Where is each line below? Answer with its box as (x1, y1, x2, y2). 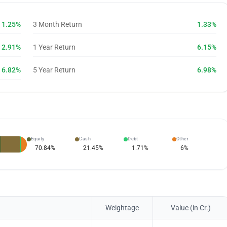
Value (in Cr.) (170, 204, 211, 212)
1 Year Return (32, 43, 75, 51)
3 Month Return (32, 20, 82, 28)
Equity (30, 136, 45, 141)
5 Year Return (32, 66, 75, 74)
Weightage (105, 204, 139, 212)
